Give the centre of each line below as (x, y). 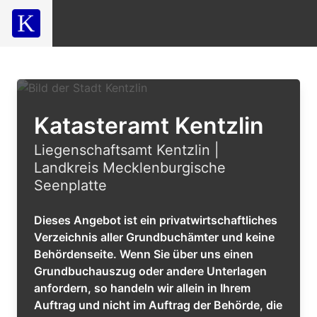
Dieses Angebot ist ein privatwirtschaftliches (156, 220)
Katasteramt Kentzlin (149, 126)
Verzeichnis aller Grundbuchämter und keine (154, 237)
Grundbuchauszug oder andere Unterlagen (150, 271)
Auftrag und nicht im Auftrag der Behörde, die (158, 305)
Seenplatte (70, 185)
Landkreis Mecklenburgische (130, 168)
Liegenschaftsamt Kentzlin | (127, 150)
